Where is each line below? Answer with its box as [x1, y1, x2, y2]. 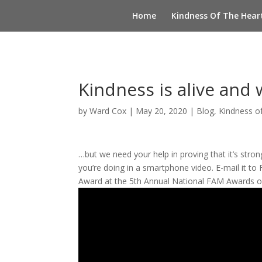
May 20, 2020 [136, 105, 188, 116]
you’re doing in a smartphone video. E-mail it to [78, 162, 260, 173]
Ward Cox [89, 105, 127, 116]
